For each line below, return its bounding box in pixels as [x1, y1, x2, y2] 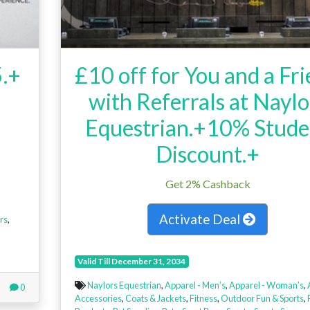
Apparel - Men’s [164, 279, 226, 291]
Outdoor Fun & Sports [220, 292, 304, 304]
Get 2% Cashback [165, 176, 250, 190]
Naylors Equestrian [86, 279, 161, 291]
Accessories [74, 292, 122, 304]
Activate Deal [159, 210, 244, 227]
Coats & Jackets [125, 292, 186, 304]
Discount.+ [156, 140, 260, 167]
